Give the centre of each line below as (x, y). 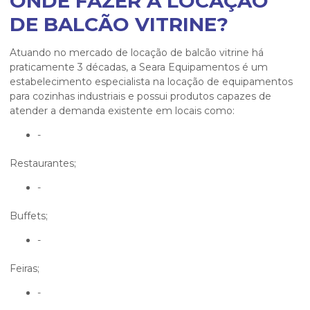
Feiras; (25, 269)
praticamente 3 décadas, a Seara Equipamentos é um (139, 67)
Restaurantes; (43, 164)
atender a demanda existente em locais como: (122, 111)
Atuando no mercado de (70, 53)
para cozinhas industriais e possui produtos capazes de (140, 97)
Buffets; (29, 216)
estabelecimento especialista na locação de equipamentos (151, 82)
